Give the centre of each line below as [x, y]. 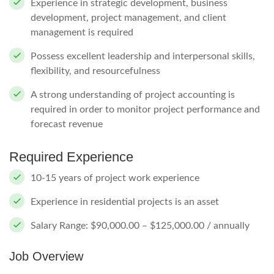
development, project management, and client [128, 18]
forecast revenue [67, 124]
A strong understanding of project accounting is [133, 95]
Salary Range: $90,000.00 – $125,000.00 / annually [140, 226]
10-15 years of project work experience [115, 178]
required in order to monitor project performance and [145, 109]
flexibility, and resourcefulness [95, 71]
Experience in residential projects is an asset [125, 202]
